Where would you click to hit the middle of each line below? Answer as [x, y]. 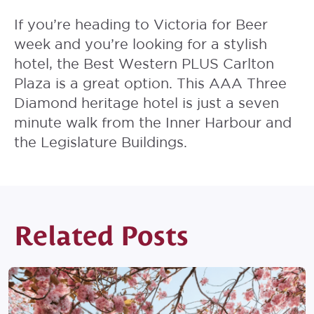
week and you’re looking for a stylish [141, 44]
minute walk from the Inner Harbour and [153, 123]
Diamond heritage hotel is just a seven [146, 103]
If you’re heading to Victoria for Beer [141, 25]
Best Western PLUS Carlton [179, 64]
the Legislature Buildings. [103, 142]
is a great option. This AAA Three [169, 83]
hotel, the [49, 64]
